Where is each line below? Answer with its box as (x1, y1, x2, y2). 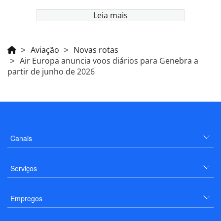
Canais (10, 133, 32, 143)
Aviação (31, 44, 59, 55)
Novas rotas (74, 44, 118, 55)
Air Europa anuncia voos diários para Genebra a (20, 55, 198, 66)
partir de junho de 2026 (7, 66, 95, 77)
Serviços (10, 163, 37, 173)
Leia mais (93, 9, 128, 21)
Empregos (10, 193, 42, 203)
